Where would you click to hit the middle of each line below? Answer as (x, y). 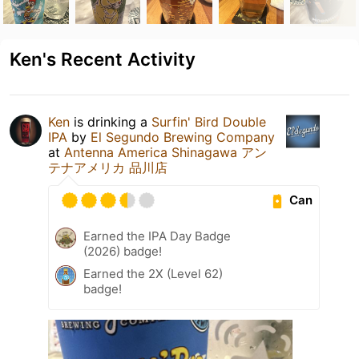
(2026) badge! (123, 251)
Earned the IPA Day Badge (157, 236)
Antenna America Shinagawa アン (165, 152)
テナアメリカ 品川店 (108, 167)
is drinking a (111, 121)
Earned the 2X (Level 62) (153, 273)
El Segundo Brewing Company (183, 137)
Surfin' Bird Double (209, 121)
